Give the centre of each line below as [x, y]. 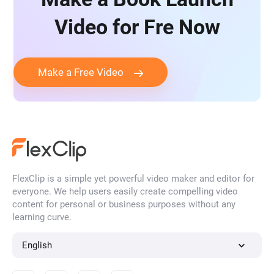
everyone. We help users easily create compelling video [125, 192]
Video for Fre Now [137, 27]
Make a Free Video [81, 72]
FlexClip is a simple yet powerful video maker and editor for [133, 179]
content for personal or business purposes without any [124, 205]
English [37, 246]
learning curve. [42, 217]
